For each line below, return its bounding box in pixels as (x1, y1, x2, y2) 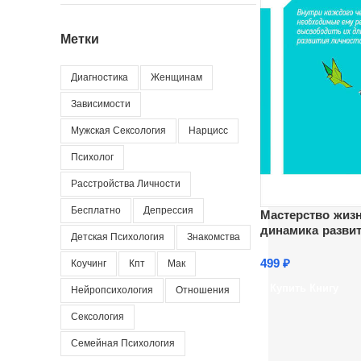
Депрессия (143, 205, 193, 216)
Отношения (176, 284, 230, 296)
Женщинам (151, 72, 202, 83)
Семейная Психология (71, 338, 175, 349)
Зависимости (71, 98, 131, 110)
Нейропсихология (71, 284, 153, 296)
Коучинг (71, 258, 106, 269)
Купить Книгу (269, 282, 338, 295)
